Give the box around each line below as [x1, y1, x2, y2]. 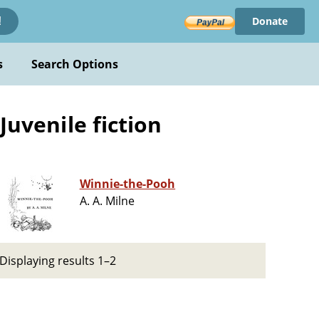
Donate [251, 14, 288, 28]
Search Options [31, 56, 119, 72]
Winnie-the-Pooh [79, 176, 176, 192]
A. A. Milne [79, 193, 135, 209]
